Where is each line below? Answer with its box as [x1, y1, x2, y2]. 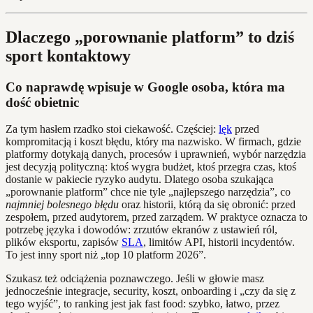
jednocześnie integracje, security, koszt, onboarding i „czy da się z [6, 285, 296, 298]
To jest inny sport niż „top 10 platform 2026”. [6, 249, 206, 261]
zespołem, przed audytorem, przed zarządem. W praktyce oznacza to [6, 211, 307, 224]
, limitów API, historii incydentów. [143, 236, 295, 249]
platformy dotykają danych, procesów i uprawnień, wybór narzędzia [6, 148, 306, 161]
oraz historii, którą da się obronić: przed [119, 198, 296, 211]
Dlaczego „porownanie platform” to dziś [6, 27, 294, 46]
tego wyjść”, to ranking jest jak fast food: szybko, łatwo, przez [6, 298, 279, 310]
